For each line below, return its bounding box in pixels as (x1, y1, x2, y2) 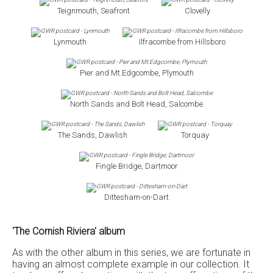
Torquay (180, 130, 209, 140)
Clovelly (185, 6, 210, 15)
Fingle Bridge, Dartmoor (95, 161, 178, 171)
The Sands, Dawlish (58, 130, 127, 140)
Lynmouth (53, 37, 87, 46)
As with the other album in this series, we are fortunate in (12, 247, 250, 258)
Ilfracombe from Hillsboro (139, 37, 225, 46)
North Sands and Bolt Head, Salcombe (70, 99, 203, 108)
